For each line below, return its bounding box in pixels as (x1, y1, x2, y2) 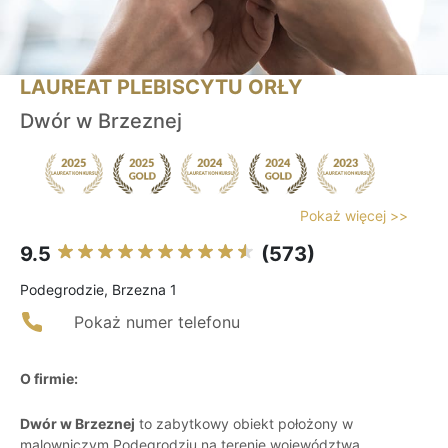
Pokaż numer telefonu (74, 312, 240, 333)
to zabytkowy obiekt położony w (135, 415, 353, 433)
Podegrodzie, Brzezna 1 (20, 281, 177, 299)
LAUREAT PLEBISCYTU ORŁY (20, 75, 302, 100)
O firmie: (20, 370, 78, 388)
